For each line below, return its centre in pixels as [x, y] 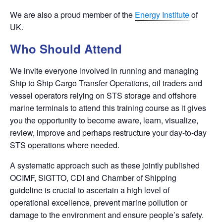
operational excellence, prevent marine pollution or [99, 202]
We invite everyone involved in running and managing [104, 70]
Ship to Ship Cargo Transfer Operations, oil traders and [106, 83]
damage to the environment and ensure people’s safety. [107, 215]
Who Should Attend [66, 48]
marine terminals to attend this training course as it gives [108, 108]
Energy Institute [162, 14]
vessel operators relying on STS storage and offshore [103, 95]
